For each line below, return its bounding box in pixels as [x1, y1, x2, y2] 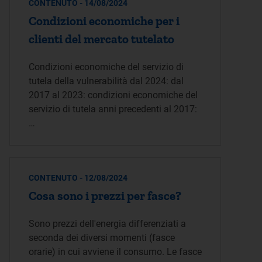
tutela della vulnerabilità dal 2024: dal [29, 75, 184, 87]
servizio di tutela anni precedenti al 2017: [29, 104, 197, 115]
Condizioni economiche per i [29, 13, 180, 28]
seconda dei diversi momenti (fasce [29, 232, 175, 243]
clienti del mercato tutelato [29, 32, 174, 46]
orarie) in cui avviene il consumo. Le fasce [29, 246, 202, 257]
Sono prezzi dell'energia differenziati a [29, 218, 186, 229]
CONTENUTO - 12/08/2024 [29, 173, 127, 182]
